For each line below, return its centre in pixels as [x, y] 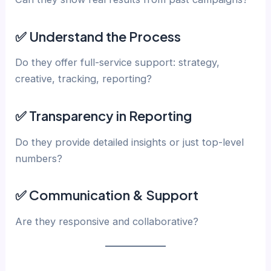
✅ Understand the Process [98, 36]
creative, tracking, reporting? [84, 79]
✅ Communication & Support [107, 195]
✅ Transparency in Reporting [104, 115]
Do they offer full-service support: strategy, [118, 63]
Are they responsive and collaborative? [107, 221]
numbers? [39, 158]
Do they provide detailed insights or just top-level [130, 142]
